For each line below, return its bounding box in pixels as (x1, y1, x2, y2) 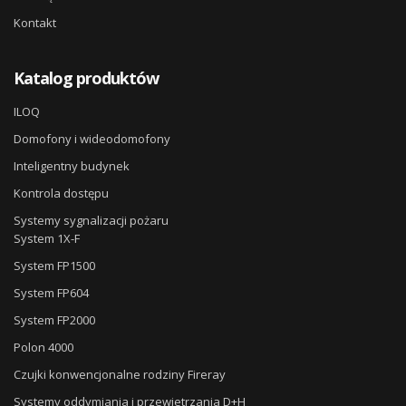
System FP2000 (14, 312, 95, 329)
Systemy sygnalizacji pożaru (14, 212, 169, 229)
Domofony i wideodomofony (14, 130, 170, 148)
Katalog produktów (14, 67, 159, 90)
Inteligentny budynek (14, 158, 130, 175)
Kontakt (14, 14, 56, 32)
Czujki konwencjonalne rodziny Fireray (14, 366, 226, 383)
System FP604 (14, 285, 89, 302)
